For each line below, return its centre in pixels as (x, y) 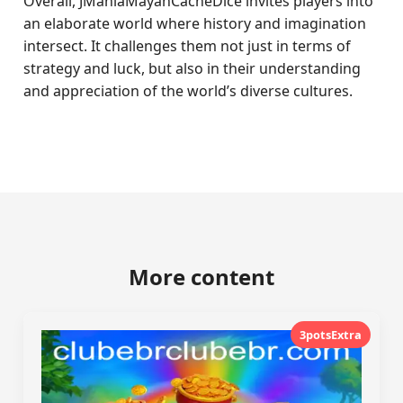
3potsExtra (330, 335)
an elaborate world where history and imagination (195, 23)
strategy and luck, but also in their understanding (193, 68)
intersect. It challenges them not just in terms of (188, 46)
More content (201, 277)
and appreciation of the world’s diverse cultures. (188, 91)
